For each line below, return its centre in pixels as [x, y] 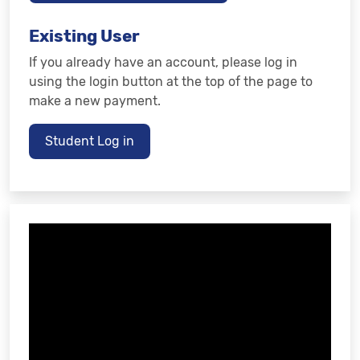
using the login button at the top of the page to [171, 82]
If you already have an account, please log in [163, 62]
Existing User [84, 36]
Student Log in [90, 141]
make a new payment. [95, 101]
